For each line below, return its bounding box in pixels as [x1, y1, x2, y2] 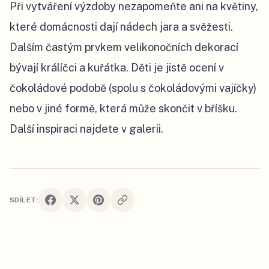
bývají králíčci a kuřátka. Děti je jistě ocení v [10, 61, 224, 74]
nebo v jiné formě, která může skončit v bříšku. [10, 102, 237, 115]
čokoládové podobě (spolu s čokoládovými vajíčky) [10, 82, 256, 95]
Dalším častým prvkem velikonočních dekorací [10, 41, 238, 54]
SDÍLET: [10, 196, 39, 205]
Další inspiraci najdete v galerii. [10, 122, 166, 136]
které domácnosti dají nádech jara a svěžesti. [10, 20, 233, 34]
